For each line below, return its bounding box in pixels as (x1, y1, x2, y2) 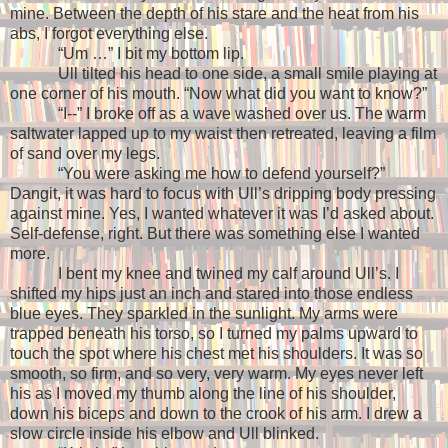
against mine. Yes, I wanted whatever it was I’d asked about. (10, 205, 434, 223)
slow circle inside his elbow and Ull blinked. (10, 425, 319, 443)
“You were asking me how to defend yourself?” (58, 165, 385, 183)
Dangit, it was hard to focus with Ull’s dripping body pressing (10, 185, 436, 203)
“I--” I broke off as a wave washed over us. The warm (58, 105, 426, 123)
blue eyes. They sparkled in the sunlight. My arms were (10, 305, 398, 323)
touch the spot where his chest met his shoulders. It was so (10, 345, 423, 363)
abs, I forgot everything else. (10, 25, 208, 43)
